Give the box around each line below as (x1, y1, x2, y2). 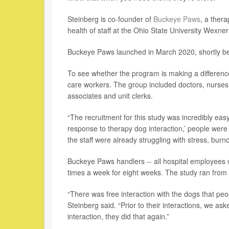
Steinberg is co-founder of (67, 14, 153, 25)
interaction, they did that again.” (67, 211, 169, 222)
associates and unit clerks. (67, 90, 153, 101)
